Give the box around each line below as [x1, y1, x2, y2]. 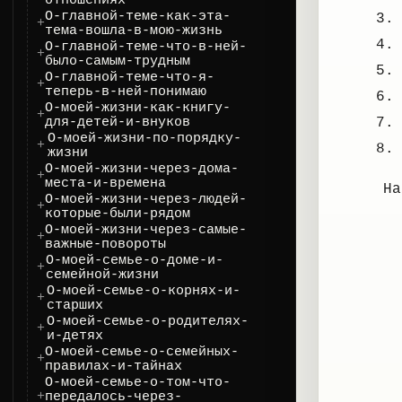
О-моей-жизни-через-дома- [45, 162, 240, 176]
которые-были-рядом [45, 206, 190, 221]
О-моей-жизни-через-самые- [45, 223, 247, 237]
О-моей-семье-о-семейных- [45, 345, 239, 359]
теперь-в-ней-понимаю [45, 84, 206, 99]
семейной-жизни [45, 267, 159, 282]
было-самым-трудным [45, 54, 190, 68]
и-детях [47, 328, 104, 343]
